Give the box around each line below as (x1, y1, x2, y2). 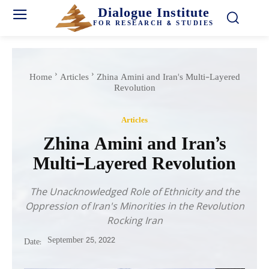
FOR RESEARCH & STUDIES (92, 18, 214, 30)
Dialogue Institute (97, 3, 210, 25)
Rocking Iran (106, 213, 163, 227)
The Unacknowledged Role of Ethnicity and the (29, 184, 240, 198)
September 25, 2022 (47, 233, 115, 247)
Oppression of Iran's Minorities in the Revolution (25, 199, 244, 213)
